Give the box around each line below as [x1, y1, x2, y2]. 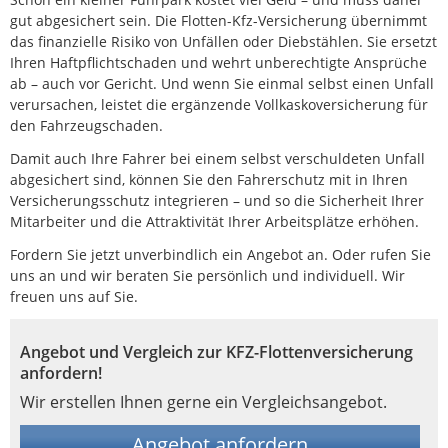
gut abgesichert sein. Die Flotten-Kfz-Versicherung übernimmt [10, 11, 427, 31]
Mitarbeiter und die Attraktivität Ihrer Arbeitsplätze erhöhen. [10, 212, 419, 232]
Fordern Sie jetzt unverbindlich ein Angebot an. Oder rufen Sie [10, 245, 431, 265]
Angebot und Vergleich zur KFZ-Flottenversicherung [20, 341, 413, 364]
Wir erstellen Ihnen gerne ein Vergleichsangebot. [20, 391, 387, 414]
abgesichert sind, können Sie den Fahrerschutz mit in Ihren [10, 170, 408, 190]
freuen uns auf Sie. [10, 287, 138, 307]
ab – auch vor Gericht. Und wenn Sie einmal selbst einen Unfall [10, 74, 434, 94]
